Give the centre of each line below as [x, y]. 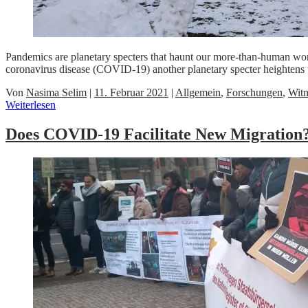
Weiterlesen [31, 105]
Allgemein [198, 93]
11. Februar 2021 [131, 93]
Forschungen [254, 93]
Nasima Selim [56, 93]
